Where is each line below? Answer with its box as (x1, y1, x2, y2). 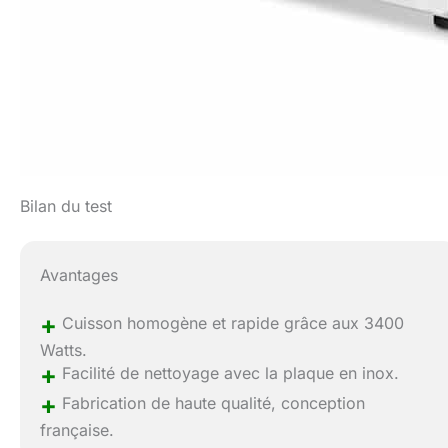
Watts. (40, 340, 88, 361)
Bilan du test (20, 195, 112, 216)
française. (40, 420, 115, 441)
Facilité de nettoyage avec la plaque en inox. (57, 363, 400, 384)
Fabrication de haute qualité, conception (57, 393, 366, 414)
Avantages (40, 265, 119, 286)
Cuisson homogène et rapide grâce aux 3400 (57, 313, 405, 334)
